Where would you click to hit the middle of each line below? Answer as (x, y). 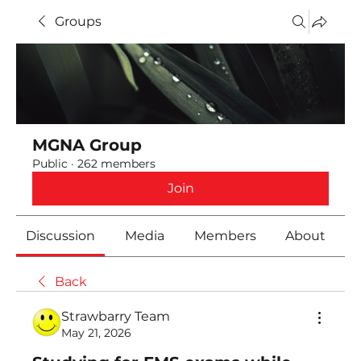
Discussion (61, 236)
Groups (78, 21)
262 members (116, 164)
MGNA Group (87, 145)
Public (50, 164)
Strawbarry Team (116, 316)
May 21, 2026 (96, 333)
